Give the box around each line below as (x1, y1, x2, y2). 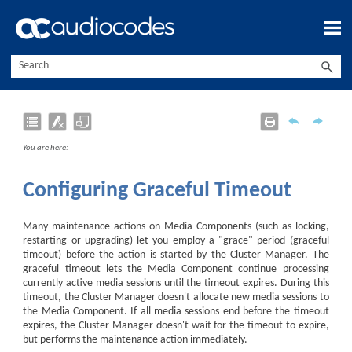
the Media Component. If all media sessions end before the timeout (23, 305, 329, 317)
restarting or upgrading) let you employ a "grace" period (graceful (23, 234, 329, 247)
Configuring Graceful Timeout (23, 180, 292, 203)
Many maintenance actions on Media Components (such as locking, (23, 220, 329, 233)
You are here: (23, 144, 69, 153)
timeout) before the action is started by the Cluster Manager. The (23, 248, 329, 261)
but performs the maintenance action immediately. (23, 333, 248, 346)
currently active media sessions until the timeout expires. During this (23, 277, 329, 289)
